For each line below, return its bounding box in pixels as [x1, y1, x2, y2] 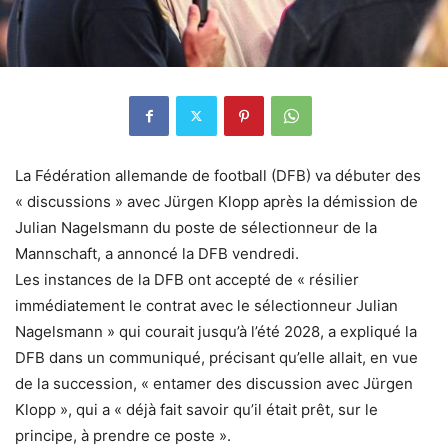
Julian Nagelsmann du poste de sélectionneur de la [15, 217, 377, 237]
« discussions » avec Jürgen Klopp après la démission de [15, 191, 418, 211]
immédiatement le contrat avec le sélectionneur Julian [15, 295, 398, 315]
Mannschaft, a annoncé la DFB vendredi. [15, 243, 299, 263]
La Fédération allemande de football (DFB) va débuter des [15, 165, 421, 185]
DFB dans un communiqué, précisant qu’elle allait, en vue [15, 347, 418, 367]
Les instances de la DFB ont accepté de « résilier [15, 269, 359, 289]
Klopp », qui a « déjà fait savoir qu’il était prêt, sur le [15, 399, 378, 419]
